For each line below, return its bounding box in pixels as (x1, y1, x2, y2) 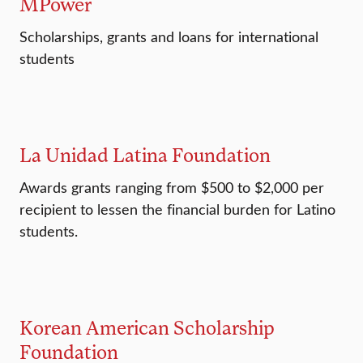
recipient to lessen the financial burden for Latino (19, 199, 335, 220)
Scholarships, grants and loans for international (19, 27, 318, 47)
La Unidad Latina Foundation (19, 143, 271, 167)
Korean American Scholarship (19, 315, 275, 340)
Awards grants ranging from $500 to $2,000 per (19, 177, 324, 198)
